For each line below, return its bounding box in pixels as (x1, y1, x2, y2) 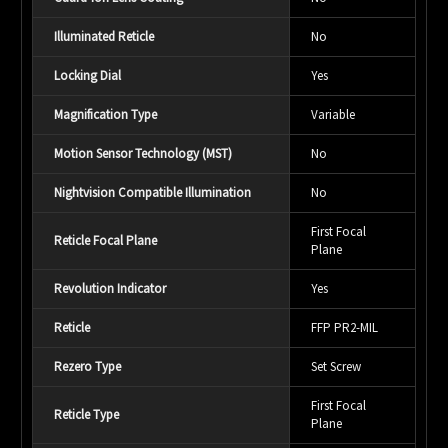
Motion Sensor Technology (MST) (54, 144, 232, 162)
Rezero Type (54, 357, 121, 375)
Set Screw (311, 357, 361, 375)
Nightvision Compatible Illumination (54, 183, 251, 201)
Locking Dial (54, 66, 121, 84)
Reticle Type (54, 405, 119, 423)
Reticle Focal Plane (54, 231, 157, 249)
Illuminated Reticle (54, 27, 154, 45)
